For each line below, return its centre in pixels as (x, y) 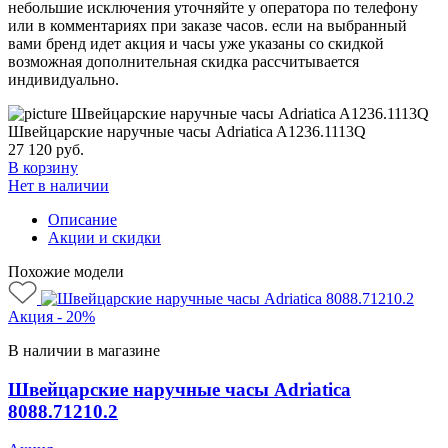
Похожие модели (66, 271)
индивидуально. (63, 79)
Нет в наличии (58, 185)
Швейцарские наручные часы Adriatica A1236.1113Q (187, 131)
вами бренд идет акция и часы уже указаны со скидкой (196, 43)
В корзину (43, 167)
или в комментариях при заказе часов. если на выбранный (207, 25)
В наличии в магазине (84, 350)
